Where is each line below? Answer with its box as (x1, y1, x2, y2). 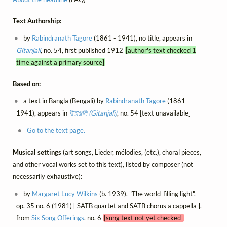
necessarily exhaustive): (13, 172, 82, 180)
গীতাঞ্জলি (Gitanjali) (68, 109, 117, 118)
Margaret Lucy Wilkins (32, 189, 98, 198)
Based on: (13, 80, 41, 88)
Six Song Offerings (31, 213, 84, 222)
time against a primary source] (16, 58, 104, 66)
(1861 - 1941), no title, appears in (92, 34, 193, 42)
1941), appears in (16, 109, 69, 118)
